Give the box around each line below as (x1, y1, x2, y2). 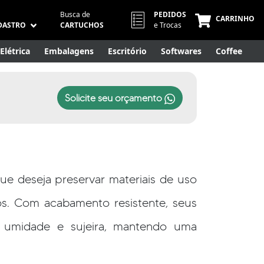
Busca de (60, 9, 91, 20)
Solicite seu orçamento (65, 93, 164, 104)
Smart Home (188, 68, 240, 80)
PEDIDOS (154, 9, 187, 20)
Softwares (160, 45, 202, 57)
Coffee (215, 45, 242, 57)
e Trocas (154, 20, 182, 31)
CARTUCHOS (60, 20, 104, 31)
